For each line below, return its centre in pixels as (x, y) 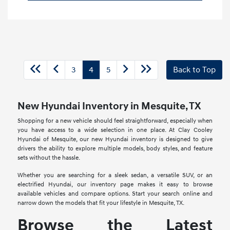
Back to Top (194, 70)
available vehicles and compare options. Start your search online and (115, 194)
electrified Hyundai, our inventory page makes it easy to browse (115, 185)
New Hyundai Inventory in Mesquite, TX (109, 107)
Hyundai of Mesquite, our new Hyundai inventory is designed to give (115, 140)
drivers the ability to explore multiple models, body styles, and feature (115, 149)
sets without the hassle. (49, 158)
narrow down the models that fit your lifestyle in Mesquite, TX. (101, 203)
